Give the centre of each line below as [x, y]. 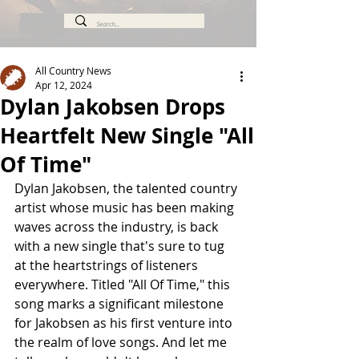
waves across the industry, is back [118, 227]
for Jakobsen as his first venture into [125, 323]
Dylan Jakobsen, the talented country [127, 188]
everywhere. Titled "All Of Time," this [124, 284]
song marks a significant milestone [121, 304]
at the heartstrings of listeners [108, 265]
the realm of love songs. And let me [122, 342]
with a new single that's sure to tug [121, 246]
